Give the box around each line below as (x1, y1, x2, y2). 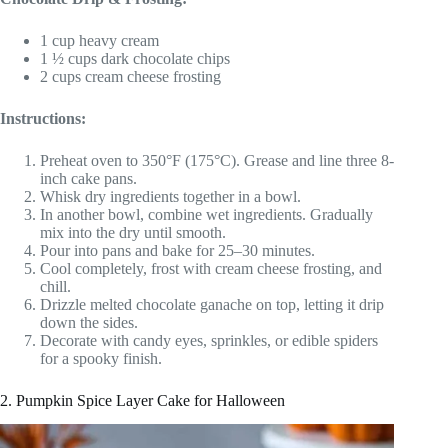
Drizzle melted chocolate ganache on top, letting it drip (40, 295, 384, 313)
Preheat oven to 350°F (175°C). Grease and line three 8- (40, 151, 394, 169)
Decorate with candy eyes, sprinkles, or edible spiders (40, 331, 378, 349)
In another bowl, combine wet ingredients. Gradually (40, 205, 373, 223)
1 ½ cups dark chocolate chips (40, 49, 230, 67)
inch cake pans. (40, 169, 137, 187)
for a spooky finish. (40, 349, 162, 367)
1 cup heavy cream (40, 31, 159, 49)
